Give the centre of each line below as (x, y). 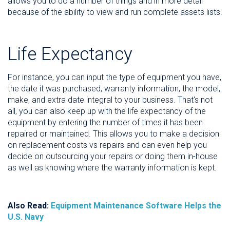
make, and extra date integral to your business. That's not (110, 100)
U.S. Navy (26, 217)
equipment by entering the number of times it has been (105, 123)
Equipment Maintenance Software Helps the (136, 206)
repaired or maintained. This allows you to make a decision (113, 134)
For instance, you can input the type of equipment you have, (114, 78)
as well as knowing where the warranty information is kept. (112, 168)
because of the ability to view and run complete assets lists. (115, 12)
